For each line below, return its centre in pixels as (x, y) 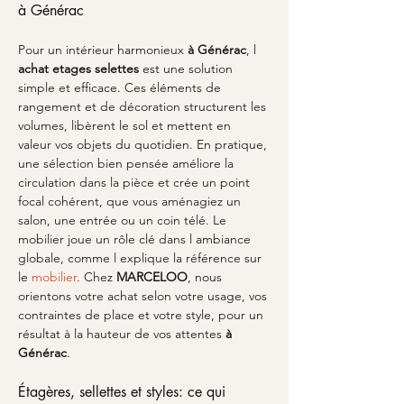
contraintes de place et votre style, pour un (142, 315)
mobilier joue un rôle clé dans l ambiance (136, 239)
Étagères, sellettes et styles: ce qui (124, 392)
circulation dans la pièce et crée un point (136, 182)
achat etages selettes (78, 69)
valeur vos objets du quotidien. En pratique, (144, 144)
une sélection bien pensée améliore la (128, 163)
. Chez (96, 277)
